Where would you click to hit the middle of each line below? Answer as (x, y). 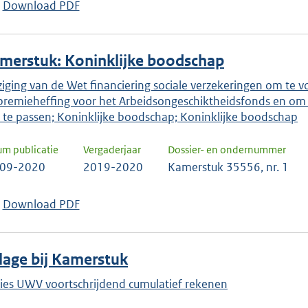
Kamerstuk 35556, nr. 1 (228, 167)
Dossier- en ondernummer (227, 150)
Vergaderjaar (112, 150)
